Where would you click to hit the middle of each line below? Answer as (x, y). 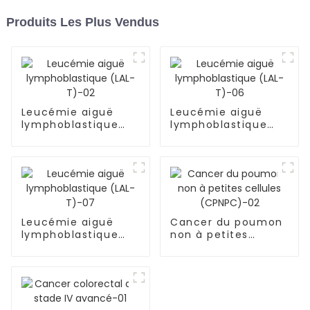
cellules (192, 247)
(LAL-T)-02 (53, 137)
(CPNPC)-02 (205, 260)
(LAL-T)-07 (54, 247)
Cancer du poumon (226, 222)
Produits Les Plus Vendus (82, 22)
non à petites (209, 235)
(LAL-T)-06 (202, 137)
